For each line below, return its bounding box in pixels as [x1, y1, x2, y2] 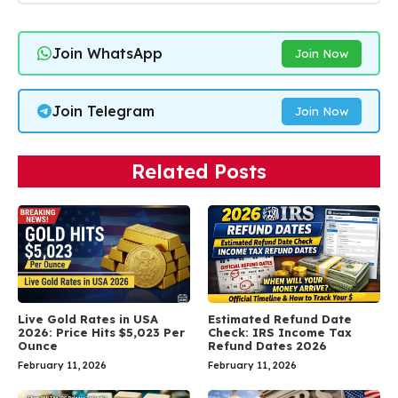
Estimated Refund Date [208, 311, 352, 326]
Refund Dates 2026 [208, 338, 327, 353]
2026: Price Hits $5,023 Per [18, 324, 185, 339]
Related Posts [131, 159, 267, 185]
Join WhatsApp [51, 44, 163, 62]
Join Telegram [51, 101, 155, 120]
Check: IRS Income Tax [208, 324, 352, 339]
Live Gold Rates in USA [18, 311, 158, 326]
